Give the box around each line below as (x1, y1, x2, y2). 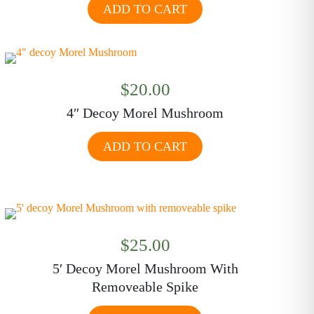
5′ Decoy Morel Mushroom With (52, 261, 238, 276)
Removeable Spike (92, 279, 199, 294)
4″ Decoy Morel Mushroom (67, 105, 224, 121)
